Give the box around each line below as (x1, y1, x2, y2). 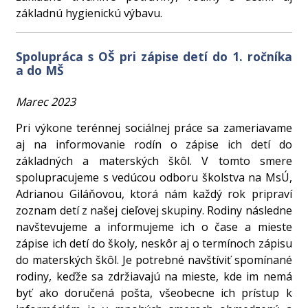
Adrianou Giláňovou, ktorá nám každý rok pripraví (16, 186, 292, 202)
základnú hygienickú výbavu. (16, 5, 163, 21)
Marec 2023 (16, 93, 76, 109)
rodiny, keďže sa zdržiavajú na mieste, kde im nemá (16, 269, 292, 285)
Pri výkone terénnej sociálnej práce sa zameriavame (16, 120, 292, 136)
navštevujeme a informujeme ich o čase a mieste (16, 219, 292, 235)
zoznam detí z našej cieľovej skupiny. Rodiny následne (16, 203, 292, 219)
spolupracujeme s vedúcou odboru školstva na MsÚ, (16, 170, 292, 186)
